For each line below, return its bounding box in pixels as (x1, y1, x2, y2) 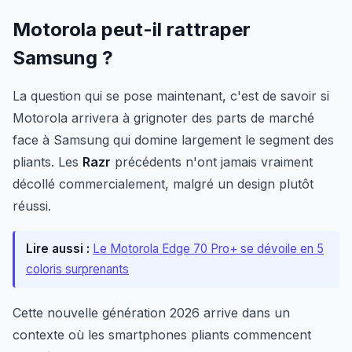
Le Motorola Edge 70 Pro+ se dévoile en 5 (93, 241, 324, 257)
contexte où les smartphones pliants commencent (13, 327, 311, 343)
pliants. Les (13, 154, 82, 170)
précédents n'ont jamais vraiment (111, 154, 313, 170)
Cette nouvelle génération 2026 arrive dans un (13, 305, 290, 321)
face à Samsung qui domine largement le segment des (13, 132, 334, 148)
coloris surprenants (26, 262, 129, 277)
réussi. (13, 198, 51, 214)
